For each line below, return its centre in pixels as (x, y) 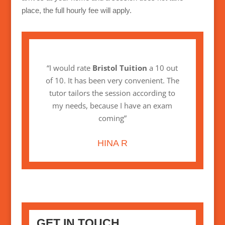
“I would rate (70, 68)
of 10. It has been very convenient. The (112, 81)
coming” (112, 118)
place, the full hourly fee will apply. (76, 11)
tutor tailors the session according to (113, 93)
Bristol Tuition (120, 68)
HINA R (112, 143)
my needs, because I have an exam (113, 106)
